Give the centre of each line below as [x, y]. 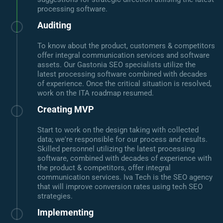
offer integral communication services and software [123, 56]
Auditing [54, 25]
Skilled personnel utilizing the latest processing [116, 149]
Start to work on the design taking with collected [118, 130]
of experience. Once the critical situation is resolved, [124, 84]
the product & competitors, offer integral [104, 168]
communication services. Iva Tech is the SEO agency [125, 177]
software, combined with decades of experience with [124, 159]
